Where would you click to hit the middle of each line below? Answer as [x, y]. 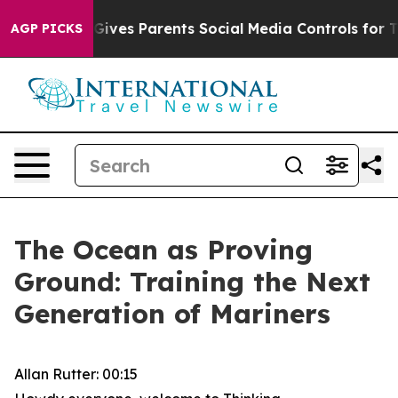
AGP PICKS [47, 28]
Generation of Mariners [172, 314]
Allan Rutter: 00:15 [76, 374]
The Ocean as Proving [163, 250]
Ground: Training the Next [192, 282]
